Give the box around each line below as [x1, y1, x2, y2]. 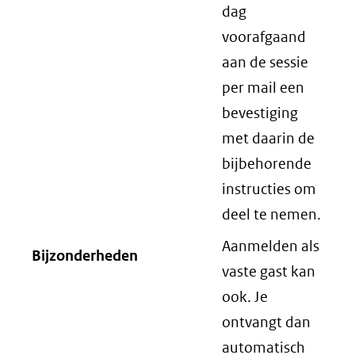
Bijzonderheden [32, 246, 138, 265]
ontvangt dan [222, 313, 311, 331]
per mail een [222, 78, 304, 97]
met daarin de [222, 129, 315, 147]
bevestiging [222, 104, 298, 122]
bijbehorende [222, 155, 311, 173]
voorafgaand [222, 28, 306, 46]
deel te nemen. [222, 205, 321, 223]
